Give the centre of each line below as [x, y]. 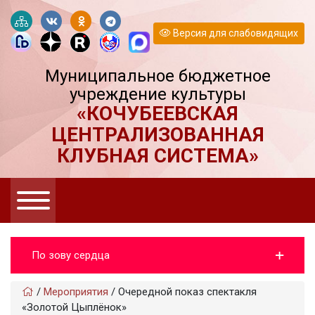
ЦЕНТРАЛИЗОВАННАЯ [157, 135]
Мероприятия [76, 292]
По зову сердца [71, 255]
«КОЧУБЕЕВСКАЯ [157, 114]
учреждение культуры [157, 94]
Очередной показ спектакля [187, 292]
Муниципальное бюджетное [157, 76]
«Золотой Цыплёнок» [74, 307]
